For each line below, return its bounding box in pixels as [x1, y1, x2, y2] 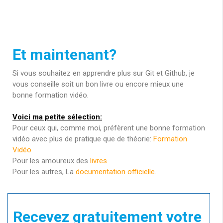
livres [90, 156, 107, 165]
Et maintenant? [12, 45, 116, 63]
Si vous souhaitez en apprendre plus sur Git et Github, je [12, 68, 195, 78]
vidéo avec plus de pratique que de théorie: [12, 134, 153, 143]
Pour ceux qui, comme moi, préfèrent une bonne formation [12, 123, 205, 132]
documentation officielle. [76, 167, 156, 176]
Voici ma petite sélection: [12, 112, 102, 121]
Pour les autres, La [12, 167, 74, 176]
